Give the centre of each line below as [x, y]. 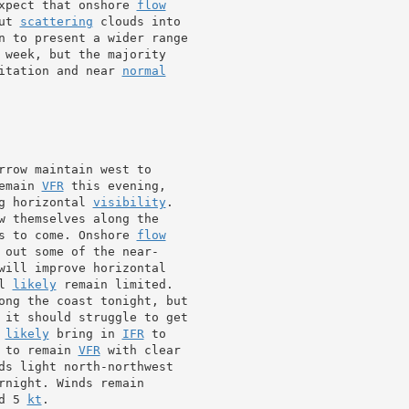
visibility [129, 202]
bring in [85, 333]
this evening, [115, 185]
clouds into [136, 21]
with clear [140, 350]
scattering [56, 21]
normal [144, 70]
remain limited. [115, 284]
